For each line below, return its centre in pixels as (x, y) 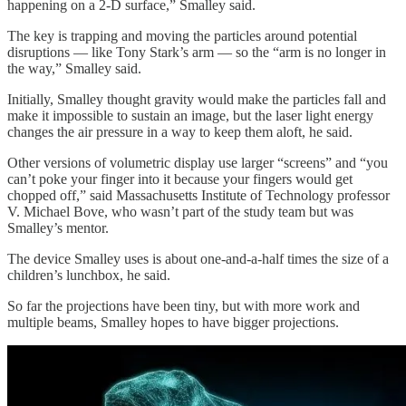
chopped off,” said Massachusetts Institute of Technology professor (198, 195)
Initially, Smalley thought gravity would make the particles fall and (197, 99)
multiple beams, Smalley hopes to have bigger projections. (173, 322)
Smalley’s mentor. (58, 227)
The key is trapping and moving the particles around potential (182, 35)
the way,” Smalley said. (74, 68)
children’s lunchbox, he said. (89, 275)
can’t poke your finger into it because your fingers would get (180, 179)
